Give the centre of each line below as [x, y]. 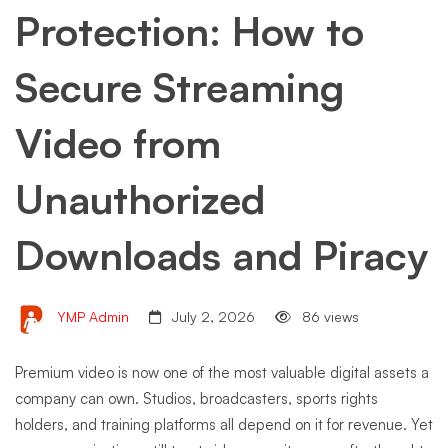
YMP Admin [91, 317]
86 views [328, 317]
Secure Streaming [179, 87]
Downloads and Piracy [221, 255]
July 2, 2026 [211, 317]
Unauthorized [140, 199]
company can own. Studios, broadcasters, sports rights [196, 398]
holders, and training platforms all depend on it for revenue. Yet [224, 424]
